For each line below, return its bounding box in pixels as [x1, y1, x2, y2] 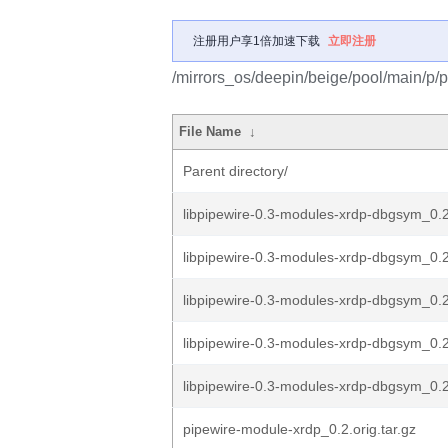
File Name [179, 124, 242, 139]
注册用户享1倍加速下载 [193, 34, 320, 48]
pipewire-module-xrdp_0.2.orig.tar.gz [183, 421, 416, 437]
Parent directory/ [183, 163, 288, 179]
